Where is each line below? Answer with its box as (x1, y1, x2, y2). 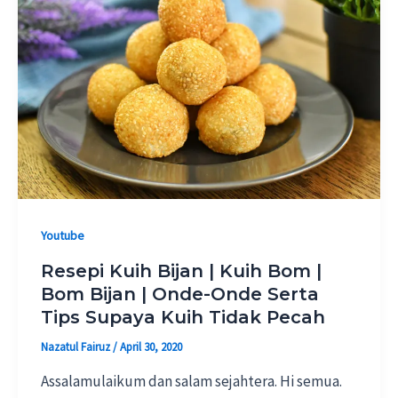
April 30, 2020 (119, 338, 182, 354)
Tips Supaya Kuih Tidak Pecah (40, 306, 325, 328)
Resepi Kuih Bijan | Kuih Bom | (40, 259, 322, 282)
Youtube (40, 227, 84, 243)
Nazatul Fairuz (40, 338, 113, 354)
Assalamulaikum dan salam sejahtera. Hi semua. (40, 371, 342, 392)
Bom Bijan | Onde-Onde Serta (40, 283, 319, 305)
